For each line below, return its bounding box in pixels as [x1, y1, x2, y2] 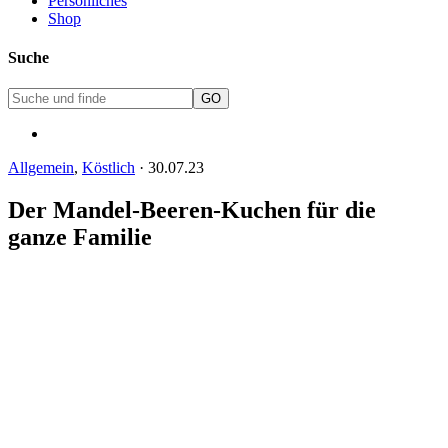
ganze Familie [8, 223, 152, 250]
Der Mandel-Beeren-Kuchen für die [8, 196, 376, 223]
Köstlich [82, 159, 135, 177]
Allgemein [8, 159, 74, 177]
